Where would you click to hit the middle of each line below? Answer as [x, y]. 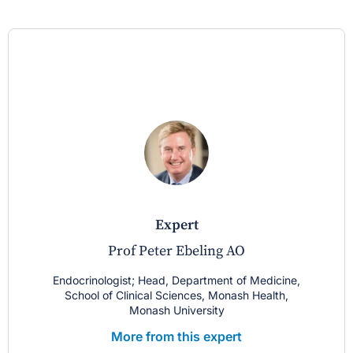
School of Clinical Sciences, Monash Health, [176, 295]
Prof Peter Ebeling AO [176, 251]
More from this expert [176, 337]
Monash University [176, 310]
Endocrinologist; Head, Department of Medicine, [176, 281]
